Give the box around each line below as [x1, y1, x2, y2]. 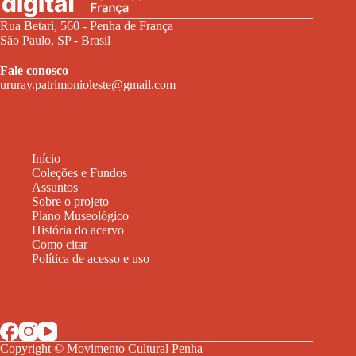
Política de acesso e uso [32, 251, 149, 265]
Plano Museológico [32, 208, 129, 222]
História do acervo [32, 222, 124, 237]
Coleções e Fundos [32, 165, 127, 180]
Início [32, 151, 60, 165]
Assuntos [32, 180, 78, 194]
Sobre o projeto [32, 194, 109, 208]
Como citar [32, 237, 87, 251]
